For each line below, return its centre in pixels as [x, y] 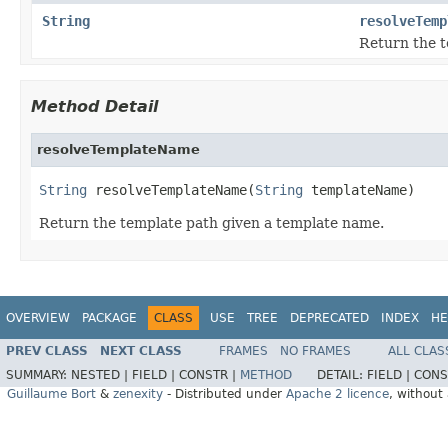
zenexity [138, 394]
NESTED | [101, 375]
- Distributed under [224, 394]
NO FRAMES [315, 351]
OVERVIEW [38, 317]
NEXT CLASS [141, 351]
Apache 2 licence [337, 394]
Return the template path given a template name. [211, 222]
